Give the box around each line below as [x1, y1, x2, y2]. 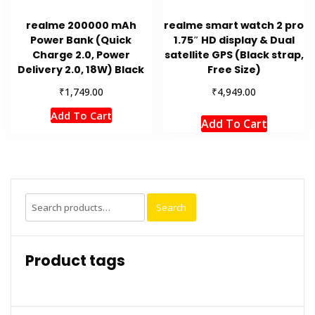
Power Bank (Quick [30, 33, 132, 48]
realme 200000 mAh [25, 18, 136, 33]
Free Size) [207, 63, 261, 77]
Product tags [25, 250, 125, 271]
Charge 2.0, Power [32, 48, 130, 63]
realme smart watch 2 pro [164, 18, 304, 33]
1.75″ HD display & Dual [173, 33, 295, 48]
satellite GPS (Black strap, [164, 48, 304, 63]
